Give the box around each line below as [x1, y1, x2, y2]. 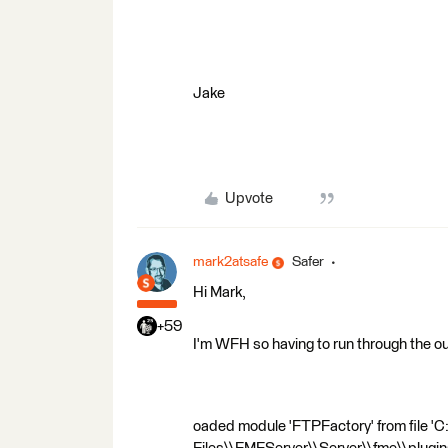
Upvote [224, 191, 273, 206]
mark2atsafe [193, 255, 268, 269]
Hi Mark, [193, 285, 246, 300]
